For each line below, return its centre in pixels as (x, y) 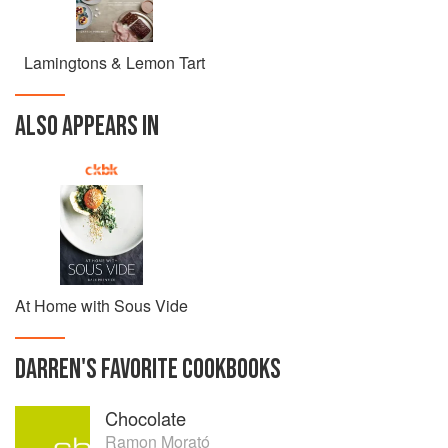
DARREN (48, 369)
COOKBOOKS (229, 369)
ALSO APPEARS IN (87, 126)
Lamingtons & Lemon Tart (114, 62)
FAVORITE (139, 369)
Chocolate (145, 418)
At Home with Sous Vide (101, 305)
